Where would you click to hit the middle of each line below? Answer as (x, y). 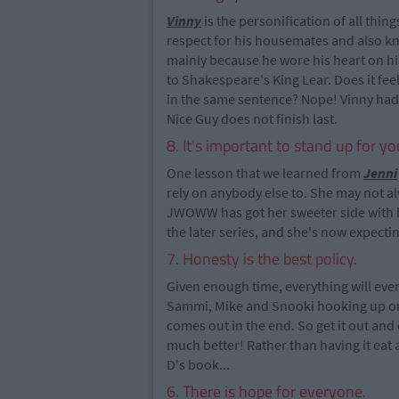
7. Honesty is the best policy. (262, 259)
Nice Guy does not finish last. (252, 118)
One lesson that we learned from (265, 173)
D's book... (198, 364)
